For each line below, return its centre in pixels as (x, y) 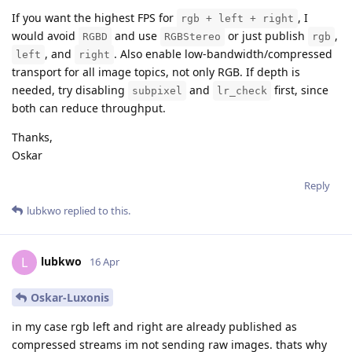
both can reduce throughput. (89, 108)
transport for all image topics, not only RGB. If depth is (156, 72)
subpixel (157, 91)
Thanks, (32, 137)
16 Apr (104, 261)
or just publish (266, 36)
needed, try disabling (70, 90)
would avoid (45, 36)
